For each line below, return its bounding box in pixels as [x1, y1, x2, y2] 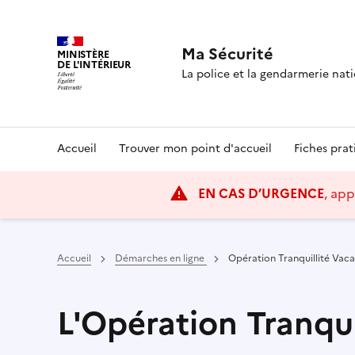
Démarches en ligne [115, 251, 207, 265]
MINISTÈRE [57, 46, 109, 62]
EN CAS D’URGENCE [198, 184, 324, 203]
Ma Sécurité [181, 42, 274, 66]
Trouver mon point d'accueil [119, 140, 272, 157]
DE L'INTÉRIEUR [57, 56, 132, 72]
